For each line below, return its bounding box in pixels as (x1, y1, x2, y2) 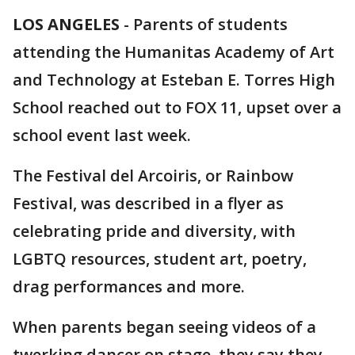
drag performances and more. (13, 276, 245, 297)
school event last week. (13, 124, 191, 146)
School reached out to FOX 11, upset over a (13, 97, 342, 118)
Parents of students (133, 13, 288, 35)
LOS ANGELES (13, 13, 120, 35)
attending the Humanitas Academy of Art (13, 41, 334, 63)
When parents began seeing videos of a (13, 316, 316, 338)
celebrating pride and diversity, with (13, 220, 296, 242)
